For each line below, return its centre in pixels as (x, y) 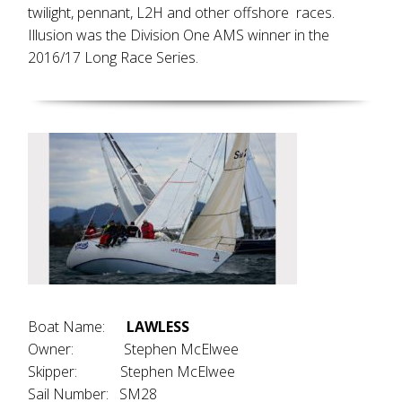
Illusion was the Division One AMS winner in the (179, 35)
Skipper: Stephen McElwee (132, 371)
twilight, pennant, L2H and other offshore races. (182, 13)
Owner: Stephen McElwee (134, 349)
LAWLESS (158, 327)
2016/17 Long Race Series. (114, 57)
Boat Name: (78, 327)
